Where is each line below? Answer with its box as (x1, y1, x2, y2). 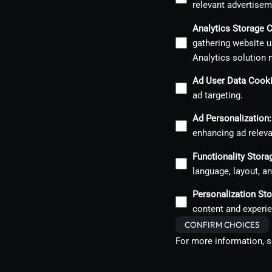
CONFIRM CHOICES (185, 219, 260, 230)
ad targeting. (192, 90, 243, 101)
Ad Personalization (192, 113, 269, 124)
